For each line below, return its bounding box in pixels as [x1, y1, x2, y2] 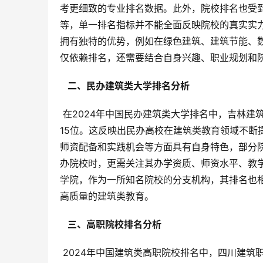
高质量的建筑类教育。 [60, 190, 154, 203]
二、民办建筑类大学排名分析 [63, 80, 192, 92]
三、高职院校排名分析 [63, 218, 164, 231]
